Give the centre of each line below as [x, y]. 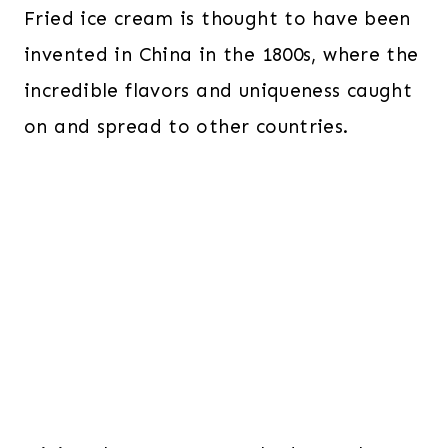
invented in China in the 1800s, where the [221, 54]
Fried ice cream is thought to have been [217, 18]
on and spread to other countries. [186, 126]
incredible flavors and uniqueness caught [218, 90]
